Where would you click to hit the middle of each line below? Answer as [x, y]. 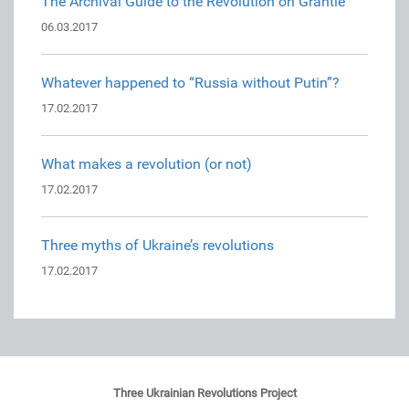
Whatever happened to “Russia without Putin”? [190, 83]
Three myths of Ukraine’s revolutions [157, 246]
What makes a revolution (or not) [147, 164]
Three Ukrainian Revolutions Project [204, 393]
